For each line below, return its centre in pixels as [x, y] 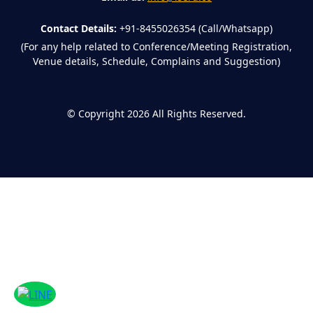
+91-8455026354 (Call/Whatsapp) [196, 28]
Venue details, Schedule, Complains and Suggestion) [156, 61]
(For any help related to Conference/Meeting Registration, [156, 46]
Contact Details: [79, 28]
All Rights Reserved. [199, 113]
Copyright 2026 [114, 113]
